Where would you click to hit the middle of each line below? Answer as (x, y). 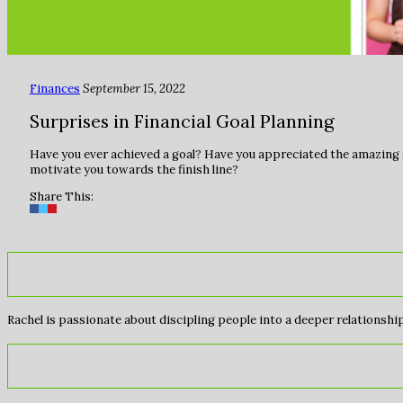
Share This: (61, 197)
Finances (54, 89)
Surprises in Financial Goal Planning (181, 121)
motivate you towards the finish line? (134, 169)
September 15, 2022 (134, 89)
